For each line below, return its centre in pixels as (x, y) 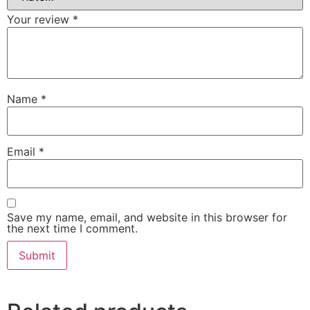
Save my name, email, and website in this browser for (147, 217)
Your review (40, 20)
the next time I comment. (72, 228)
